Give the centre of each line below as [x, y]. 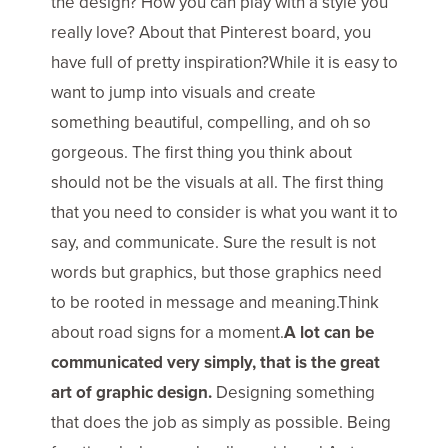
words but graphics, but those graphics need [216, 272]
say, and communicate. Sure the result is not [213, 242]
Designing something [293, 392]
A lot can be [329, 332]
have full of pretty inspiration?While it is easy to [224, 62]
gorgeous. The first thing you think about [201, 152]
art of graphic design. [131, 392]
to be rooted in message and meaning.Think [215, 302]
